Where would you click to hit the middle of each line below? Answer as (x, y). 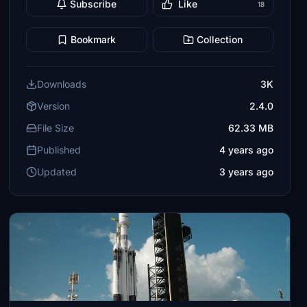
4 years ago (246, 150)
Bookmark (94, 39)
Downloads (62, 84)
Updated (57, 172)
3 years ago (246, 172)
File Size (56, 128)
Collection (220, 39)
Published (59, 150)
